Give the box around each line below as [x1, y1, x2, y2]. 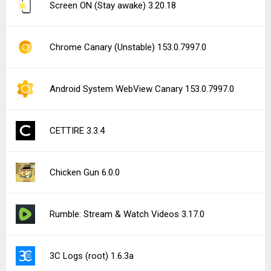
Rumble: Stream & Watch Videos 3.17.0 [50, 209, 204, 220]
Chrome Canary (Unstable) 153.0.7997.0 [50, 42, 206, 53]
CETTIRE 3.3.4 [50, 125, 105, 136]
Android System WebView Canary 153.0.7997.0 [50, 83, 234, 94]
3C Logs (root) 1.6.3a [50, 250, 134, 261]
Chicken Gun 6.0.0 [50, 167, 120, 178]
